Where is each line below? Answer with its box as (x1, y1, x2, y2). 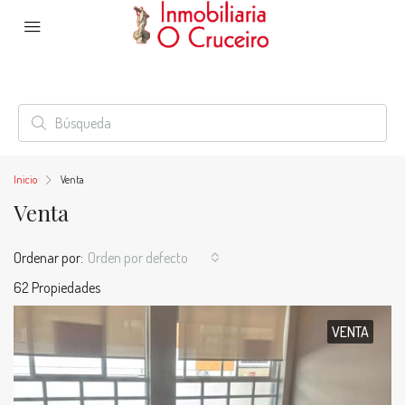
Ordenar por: (14, 249, 83, 267)
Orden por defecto (88, 249, 188, 267)
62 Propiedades (14, 278, 100, 297)
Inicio (14, 173, 37, 186)
